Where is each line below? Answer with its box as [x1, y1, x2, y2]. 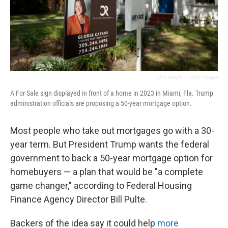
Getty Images [189, 74, 218, 80]
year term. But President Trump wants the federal [10, 139, 209, 150]
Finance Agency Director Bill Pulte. [10, 194, 147, 205]
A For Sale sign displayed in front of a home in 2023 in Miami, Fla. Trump [10, 89, 213, 97]
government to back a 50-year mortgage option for [10, 153, 213, 163]
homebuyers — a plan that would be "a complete [10, 166, 203, 177]
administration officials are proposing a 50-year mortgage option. [10, 99, 192, 107]
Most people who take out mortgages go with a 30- [10, 125, 214, 136]
